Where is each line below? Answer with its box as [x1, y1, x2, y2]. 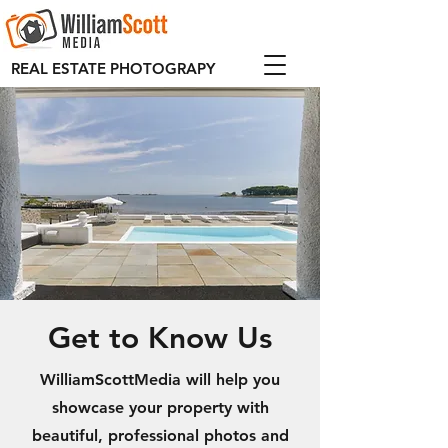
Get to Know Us [48, 320, 272, 356]
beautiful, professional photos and [31, 426, 289, 445]
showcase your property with [51, 398, 269, 417]
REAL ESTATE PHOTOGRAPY [11, 59, 215, 78]
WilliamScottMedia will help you [40, 370, 280, 389]
